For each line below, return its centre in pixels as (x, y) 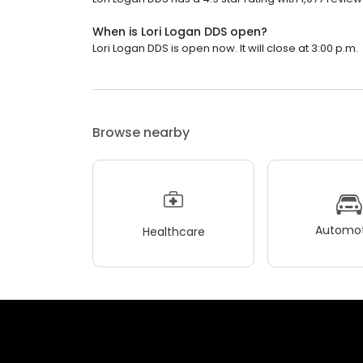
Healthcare (173, 231)
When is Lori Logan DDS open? (180, 32)
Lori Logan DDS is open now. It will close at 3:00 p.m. (225, 48)
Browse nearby (141, 132)
